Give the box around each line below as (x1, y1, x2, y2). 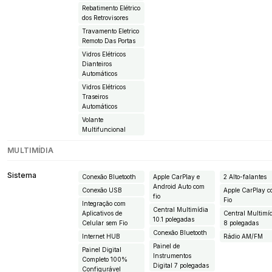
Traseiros (81, 92, 108, 100)
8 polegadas (223, 219, 259, 226)
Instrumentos (152, 251, 191, 259)
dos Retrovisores (81, 13, 128, 21)
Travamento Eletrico (81, 27, 139, 35)
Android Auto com (152, 182, 205, 190)
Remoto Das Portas (81, 36, 135, 44)
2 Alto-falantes (223, 172, 267, 180)
